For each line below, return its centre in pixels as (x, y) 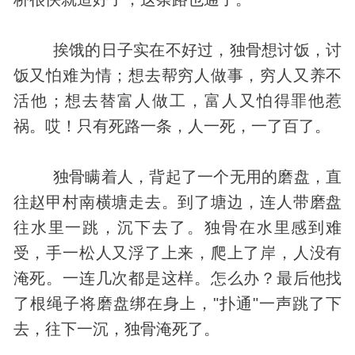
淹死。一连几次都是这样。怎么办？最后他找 (177, 278)
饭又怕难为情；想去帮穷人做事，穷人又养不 (177, 75)
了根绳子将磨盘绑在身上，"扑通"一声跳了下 (177, 303)
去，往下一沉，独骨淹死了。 (116, 328)
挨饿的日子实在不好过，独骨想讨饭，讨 (177, 50)
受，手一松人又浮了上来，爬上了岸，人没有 (177, 252)
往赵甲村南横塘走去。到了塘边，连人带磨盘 (177, 202)
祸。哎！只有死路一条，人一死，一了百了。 (172, 126)
